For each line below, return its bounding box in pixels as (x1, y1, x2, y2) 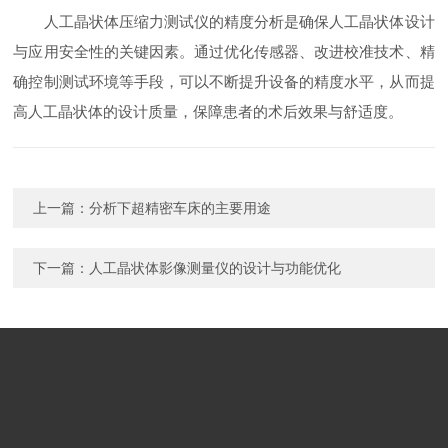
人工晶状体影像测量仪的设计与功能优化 (89, 260, 342, 276)
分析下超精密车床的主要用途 (89, 200, 272, 216)
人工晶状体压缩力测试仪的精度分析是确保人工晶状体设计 (13, 13, 435, 30)
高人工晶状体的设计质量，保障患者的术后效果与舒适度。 (13, 103, 404, 120)
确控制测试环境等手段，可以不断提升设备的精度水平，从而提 (13, 73, 435, 90)
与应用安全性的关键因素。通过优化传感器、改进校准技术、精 (13, 43, 435, 60)
